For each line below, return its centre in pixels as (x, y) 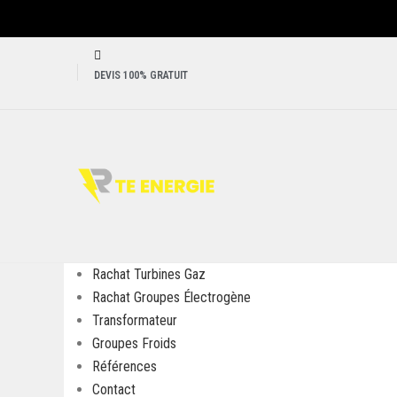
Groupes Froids (134, 343)
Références (125, 366)
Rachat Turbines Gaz (149, 274)
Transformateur (135, 320)
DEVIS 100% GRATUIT (141, 76)
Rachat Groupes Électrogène (171, 297)
